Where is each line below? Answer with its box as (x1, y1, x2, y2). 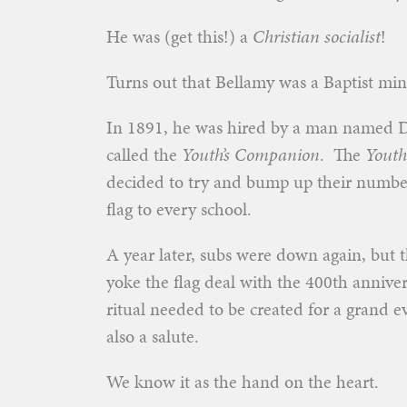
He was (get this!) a (106, 24, 253, 49)
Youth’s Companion (182, 142, 320, 167)
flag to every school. (106, 196, 252, 222)
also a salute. (106, 323, 199, 349)
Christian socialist (253, 24, 381, 49)
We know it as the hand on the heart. (106, 369, 379, 394)
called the (106, 142, 182, 167)
